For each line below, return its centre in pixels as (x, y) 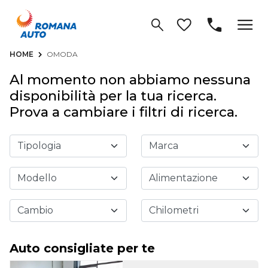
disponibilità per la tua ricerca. (113, 96)
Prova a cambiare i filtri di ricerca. (124, 112)
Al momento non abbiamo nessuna (130, 80)
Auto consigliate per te (82, 249)
